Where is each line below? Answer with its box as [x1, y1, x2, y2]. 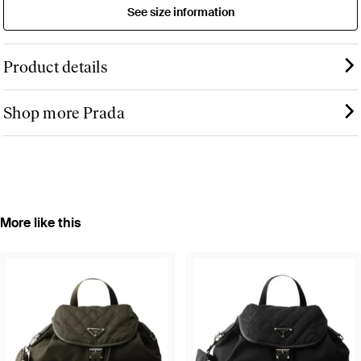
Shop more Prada [3, 102, 125, 122]
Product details [3, 56, 107, 77]
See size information [127, 4, 234, 19]
